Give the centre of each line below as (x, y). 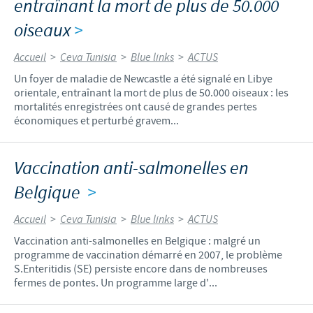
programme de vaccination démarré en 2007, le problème (148, 255)
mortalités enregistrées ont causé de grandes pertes (136, 107)
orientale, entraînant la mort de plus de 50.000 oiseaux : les (151, 93)
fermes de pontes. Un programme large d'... (116, 283)
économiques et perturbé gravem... (96, 121)
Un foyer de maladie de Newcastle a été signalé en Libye (143, 79)
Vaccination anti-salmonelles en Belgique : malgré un (137, 241)
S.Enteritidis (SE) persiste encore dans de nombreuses (141, 269)
